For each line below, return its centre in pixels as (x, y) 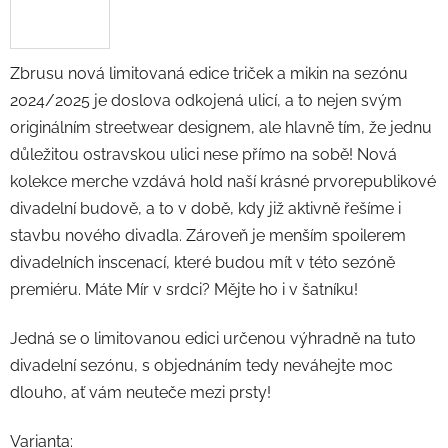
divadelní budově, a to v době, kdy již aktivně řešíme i (205, 208)
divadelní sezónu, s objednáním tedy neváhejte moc (201, 365)
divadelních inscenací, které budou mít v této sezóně (202, 262)
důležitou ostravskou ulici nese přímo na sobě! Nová (203, 154)
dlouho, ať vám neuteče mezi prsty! (140, 392)
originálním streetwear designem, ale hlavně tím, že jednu (221, 127)
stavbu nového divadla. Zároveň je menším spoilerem (208, 235)
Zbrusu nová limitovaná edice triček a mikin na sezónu (209, 73)
